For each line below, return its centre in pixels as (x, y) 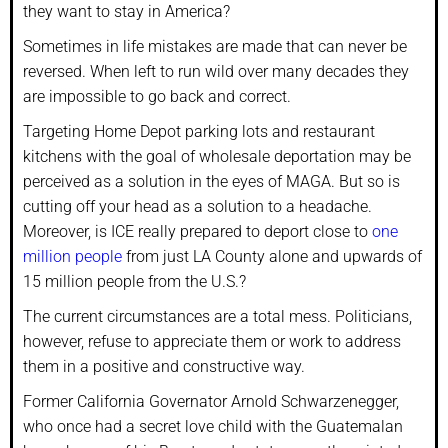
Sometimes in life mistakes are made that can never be (215, 46)
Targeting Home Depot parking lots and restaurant (199, 131)
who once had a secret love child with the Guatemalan (213, 426)
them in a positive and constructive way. (164, 366)
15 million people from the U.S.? (134, 281)
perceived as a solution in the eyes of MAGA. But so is (211, 181)
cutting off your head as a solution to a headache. (197, 206)
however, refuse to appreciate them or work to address (212, 341)
